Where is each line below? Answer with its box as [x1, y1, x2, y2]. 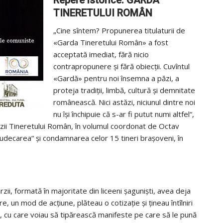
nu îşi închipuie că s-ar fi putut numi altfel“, [53, 109, 194, 119]
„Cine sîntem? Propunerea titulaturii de [53, 25, 185, 36]
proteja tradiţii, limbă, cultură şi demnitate [53, 85, 195, 96]
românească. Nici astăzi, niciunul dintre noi [53, 97, 195, 108]
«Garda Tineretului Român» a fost [53, 37, 168, 48]
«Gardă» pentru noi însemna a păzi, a [53, 73, 179, 84]
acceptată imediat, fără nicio [53, 49, 149, 60]
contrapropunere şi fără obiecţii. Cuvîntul [53, 61, 190, 72]
